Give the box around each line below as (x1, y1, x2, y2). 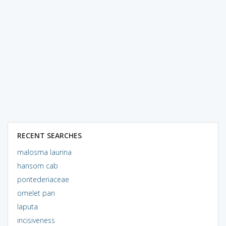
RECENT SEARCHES (17, 130, 82, 140)
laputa (17, 201, 38, 211)
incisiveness (17, 215, 55, 225)
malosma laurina (17, 147, 72, 157)
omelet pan (17, 188, 55, 198)
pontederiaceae (17, 174, 69, 184)
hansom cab (17, 160, 58, 171)
